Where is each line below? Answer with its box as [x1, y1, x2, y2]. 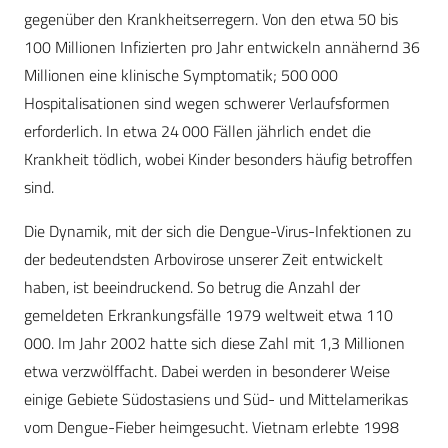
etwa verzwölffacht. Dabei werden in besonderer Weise [24, 359, 390, 384]
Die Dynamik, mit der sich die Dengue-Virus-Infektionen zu [24, 219, 411, 244]
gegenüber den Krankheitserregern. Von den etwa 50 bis [24, 7, 398, 32]
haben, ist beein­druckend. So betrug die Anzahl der [24, 275, 360, 300]
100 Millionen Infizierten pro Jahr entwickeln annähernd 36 [24, 35, 420, 60]
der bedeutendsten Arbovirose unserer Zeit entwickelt [24, 247, 383, 272]
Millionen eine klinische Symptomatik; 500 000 [24, 63, 338, 88]
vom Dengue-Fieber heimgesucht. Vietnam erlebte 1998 [24, 415, 399, 440]
